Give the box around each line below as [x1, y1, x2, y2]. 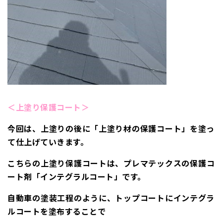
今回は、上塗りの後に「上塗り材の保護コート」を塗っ [7, 122, 215, 134]
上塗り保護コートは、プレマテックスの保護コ [40, 157, 215, 169]
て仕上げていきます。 [7, 135, 88, 148]
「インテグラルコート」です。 [32, 170, 146, 182]
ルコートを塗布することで [7, 205, 106, 217]
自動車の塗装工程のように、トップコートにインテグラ [7, 191, 215, 204]
